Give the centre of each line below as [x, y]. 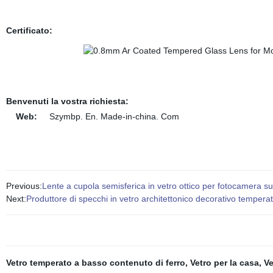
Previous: [24, 186]
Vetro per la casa [224, 263]
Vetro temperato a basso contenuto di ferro [95, 263]
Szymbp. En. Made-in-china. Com [109, 116]
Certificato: [29, 30]
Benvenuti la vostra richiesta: [72, 101]
